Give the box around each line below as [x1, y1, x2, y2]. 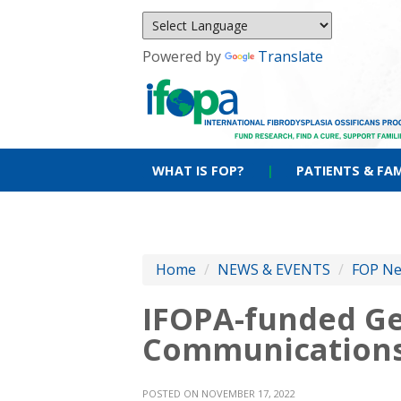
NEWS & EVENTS [218, 260, 330, 279]
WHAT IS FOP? [152, 162, 244, 179]
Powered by [142, 47, 225, 66]
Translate [258, 47, 323, 66]
